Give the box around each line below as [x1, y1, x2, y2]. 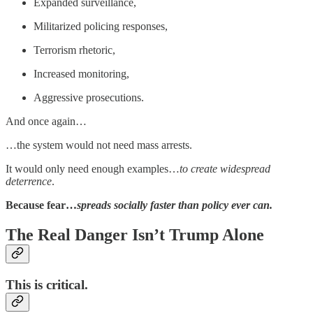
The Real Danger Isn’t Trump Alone [6, 225, 264, 244]
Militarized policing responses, [34, 20, 168, 32]
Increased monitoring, [34, 67, 129, 80]
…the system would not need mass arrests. [6, 138, 192, 151]
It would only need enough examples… [6, 162, 180, 175]
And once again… [6, 115, 87, 127]
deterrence [6, 175, 52, 187]
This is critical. [6, 277, 88, 292]
